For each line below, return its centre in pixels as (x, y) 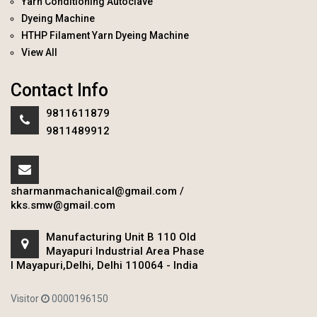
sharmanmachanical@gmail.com (94, 191)
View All (39, 53)
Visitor (26, 299)
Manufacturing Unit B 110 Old (121, 237)
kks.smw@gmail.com (63, 206)
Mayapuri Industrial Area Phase (125, 252)
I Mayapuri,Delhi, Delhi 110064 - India (104, 266)
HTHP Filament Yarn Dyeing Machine (105, 36)
